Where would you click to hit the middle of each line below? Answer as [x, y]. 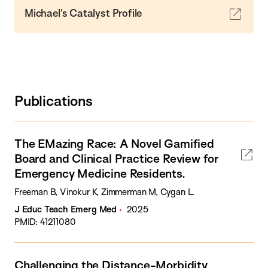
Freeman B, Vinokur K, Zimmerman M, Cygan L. [105, 191]
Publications [54, 101]
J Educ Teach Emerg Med [66, 209]
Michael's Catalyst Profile [83, 13]
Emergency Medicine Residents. [100, 173]
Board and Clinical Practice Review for [117, 158]
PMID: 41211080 [45, 221]
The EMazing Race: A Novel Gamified [114, 143]
